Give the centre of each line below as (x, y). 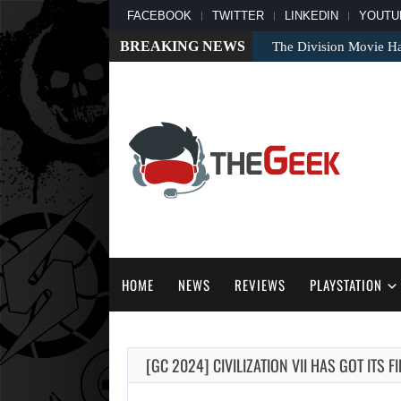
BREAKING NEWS (183, 46)
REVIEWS (260, 285)
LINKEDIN (311, 16)
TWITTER (238, 16)
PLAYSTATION (346, 285)
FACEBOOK (159, 16)
